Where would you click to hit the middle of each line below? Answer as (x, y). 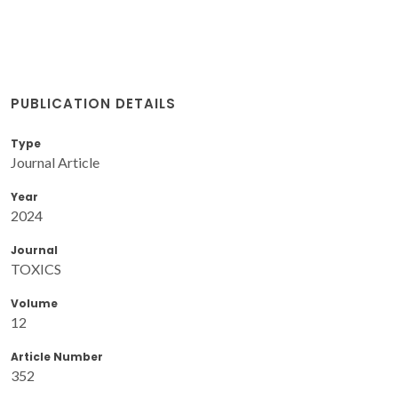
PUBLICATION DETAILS (93, 103)
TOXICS (36, 268)
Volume (34, 303)
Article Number (57, 356)
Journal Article (55, 162)
